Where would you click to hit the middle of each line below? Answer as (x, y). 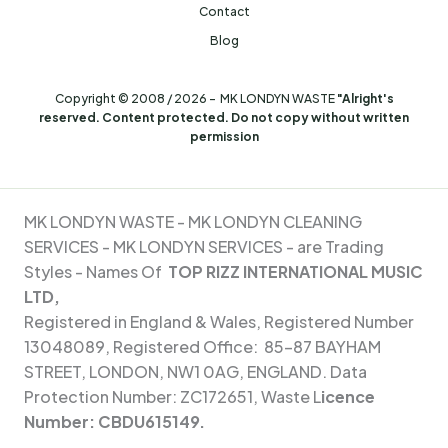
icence (348, 396)
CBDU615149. (151, 421)
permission (224, 136)
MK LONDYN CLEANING (275, 221)
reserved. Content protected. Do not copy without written (224, 117)
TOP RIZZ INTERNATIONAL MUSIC (295, 271)
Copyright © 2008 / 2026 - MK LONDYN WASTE (195, 98)
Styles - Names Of (96, 271)
